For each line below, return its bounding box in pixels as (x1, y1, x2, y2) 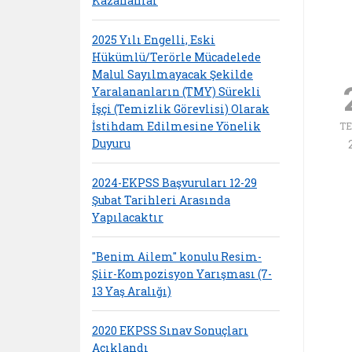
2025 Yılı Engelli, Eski (92, 31, 215, 47)
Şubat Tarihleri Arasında (92, 192, 230, 207)
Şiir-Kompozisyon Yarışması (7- (92, 266, 272, 281)
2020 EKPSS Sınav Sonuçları (92, 322, 248, 338)
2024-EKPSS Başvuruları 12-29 (92, 174, 257, 190)
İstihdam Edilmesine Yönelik (92, 118, 261, 134)
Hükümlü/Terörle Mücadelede (92, 49, 261, 64)
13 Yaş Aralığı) (92, 283, 171, 299)
